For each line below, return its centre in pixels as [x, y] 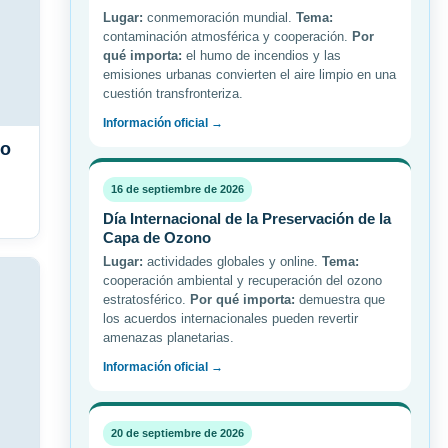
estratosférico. [146, 300]
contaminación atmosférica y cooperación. [227, 37]
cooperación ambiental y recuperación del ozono [242, 281]
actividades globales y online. [232, 262]
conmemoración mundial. [219, 18]
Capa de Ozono [157, 238]
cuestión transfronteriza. [173, 94]
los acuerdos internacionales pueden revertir [230, 319]
